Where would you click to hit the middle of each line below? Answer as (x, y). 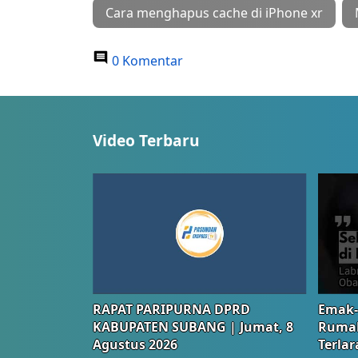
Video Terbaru (146, 141)
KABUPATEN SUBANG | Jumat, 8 (193, 326)
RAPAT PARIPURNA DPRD (171, 309)
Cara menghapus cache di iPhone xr (214, 13)
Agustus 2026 (135, 344)
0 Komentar (146, 61)
